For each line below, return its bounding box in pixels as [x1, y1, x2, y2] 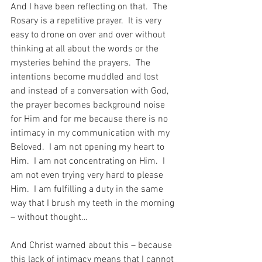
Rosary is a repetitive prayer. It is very [11, 15, 164, 27]
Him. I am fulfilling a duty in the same [11, 183, 166, 195]
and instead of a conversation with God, [11, 85, 171, 97]
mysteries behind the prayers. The [11, 57, 153, 69]
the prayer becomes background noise [11, 99, 167, 111]
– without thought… [11, 211, 88, 223]
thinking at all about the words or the [11, 43, 161, 55]
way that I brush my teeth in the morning [11, 197, 177, 209]
